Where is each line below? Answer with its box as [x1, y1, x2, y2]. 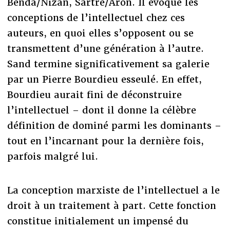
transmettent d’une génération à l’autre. [7, 42, 204, 54]
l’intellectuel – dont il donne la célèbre [7, 104, 196, 116]
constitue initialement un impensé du [7, 215, 188, 227]
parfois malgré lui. [7, 150, 98, 162]
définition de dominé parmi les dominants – [7, 119, 221, 131]
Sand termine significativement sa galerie [7, 57, 209, 70]
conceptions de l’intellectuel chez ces [7, 11, 185, 24]
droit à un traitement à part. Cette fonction [7, 199, 216, 212]
